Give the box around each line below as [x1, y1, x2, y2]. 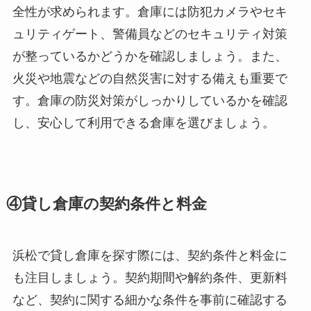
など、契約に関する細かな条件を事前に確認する [12, 292, 287, 307]
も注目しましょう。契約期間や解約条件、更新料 [12, 270, 287, 285]
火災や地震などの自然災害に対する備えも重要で [12, 71, 287, 85]
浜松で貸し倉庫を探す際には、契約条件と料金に [12, 248, 287, 262]
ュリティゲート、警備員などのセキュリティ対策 [12, 26, 287, 41]
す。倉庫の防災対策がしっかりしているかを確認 [12, 93, 287, 108]
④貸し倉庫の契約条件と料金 [6, 195, 207, 212]
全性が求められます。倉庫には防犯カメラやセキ [12, 4, 287, 19]
